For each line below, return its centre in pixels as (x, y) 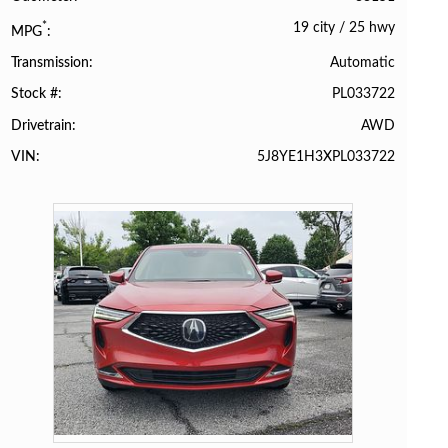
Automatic (362, 63)
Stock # (35, 94)
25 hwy (371, 28)
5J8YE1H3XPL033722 (325, 156)
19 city (313, 28)
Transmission (50, 63)
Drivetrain (42, 125)
